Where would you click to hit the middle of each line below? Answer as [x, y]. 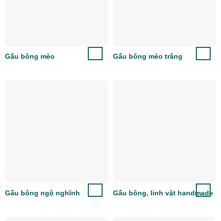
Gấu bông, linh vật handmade [163, 193]
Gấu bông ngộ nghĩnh [42, 193]
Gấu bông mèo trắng [148, 56]
